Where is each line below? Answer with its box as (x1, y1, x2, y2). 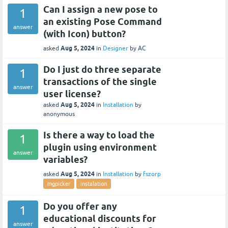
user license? (43, 88, 101, 99)
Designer (103, 44, 128, 52)
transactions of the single (43, 76, 157, 87)
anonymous (43, 110, 75, 118)
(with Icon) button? (43, 28, 126, 39)
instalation (80, 180, 107, 187)
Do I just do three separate (43, 64, 161, 75)
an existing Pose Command (43, 16, 162, 27)
